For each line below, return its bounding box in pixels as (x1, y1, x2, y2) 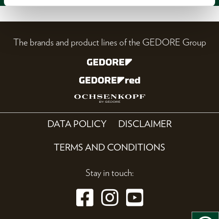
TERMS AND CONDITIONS (54, 141, 165, 153)
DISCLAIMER (118, 118, 172, 130)
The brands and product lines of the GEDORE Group (13, 37, 206, 48)
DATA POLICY (47, 118, 107, 130)
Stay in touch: (86, 167, 133, 178)
